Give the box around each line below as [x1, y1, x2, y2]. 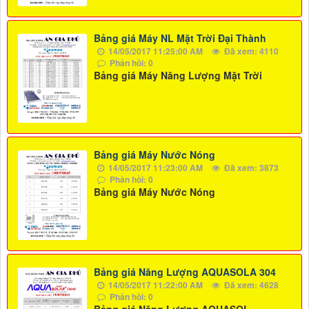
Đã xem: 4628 [222, 278, 279, 291]
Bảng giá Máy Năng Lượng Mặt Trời [94, 68, 262, 82]
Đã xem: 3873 [222, 161, 279, 175]
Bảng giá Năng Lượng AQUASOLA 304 [94, 264, 276, 279]
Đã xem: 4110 [222, 44, 279, 57]
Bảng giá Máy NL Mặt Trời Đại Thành [94, 30, 266, 45]
